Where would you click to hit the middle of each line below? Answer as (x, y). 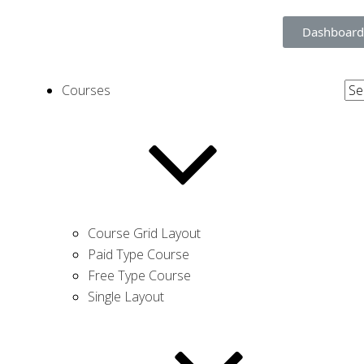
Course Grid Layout (144, 233)
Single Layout (126, 297)
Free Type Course (139, 275)
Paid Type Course (138, 254)
